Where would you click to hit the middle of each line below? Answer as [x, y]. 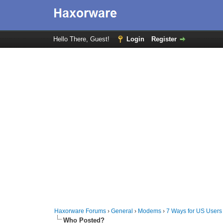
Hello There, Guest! [82, 39]
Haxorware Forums [80, 211]
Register [164, 39]
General [122, 211]
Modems [150, 211]
